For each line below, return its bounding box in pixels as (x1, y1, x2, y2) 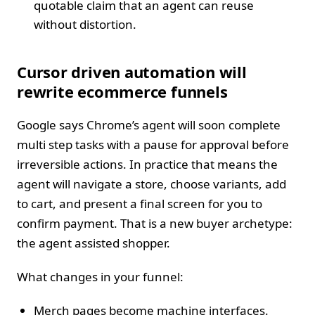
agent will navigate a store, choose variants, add (17, 175, 286, 192)
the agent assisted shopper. (17, 234, 170, 251)
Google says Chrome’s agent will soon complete (17, 116, 281, 133)
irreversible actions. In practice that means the (17, 155, 278, 172)
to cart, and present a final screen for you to (17, 195, 262, 212)
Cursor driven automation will (17, 60, 247, 82)
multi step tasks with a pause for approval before (17, 136, 289, 153)
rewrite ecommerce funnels (17, 80, 228, 102)
